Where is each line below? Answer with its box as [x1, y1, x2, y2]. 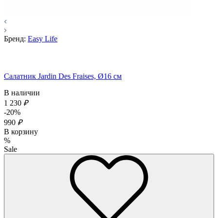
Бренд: [4, 35, 26, 43]
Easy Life [28, 35, 57, 43]
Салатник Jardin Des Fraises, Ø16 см [4, 72, 122, 81]
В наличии [4, 89, 40, 97]
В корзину [4, 127, 38, 136]
